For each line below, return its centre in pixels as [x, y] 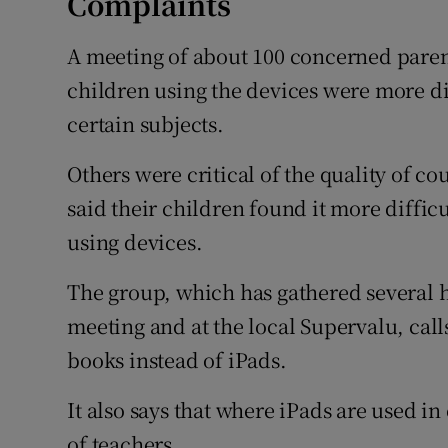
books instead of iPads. [177, 360]
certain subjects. [145, 124]
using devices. [135, 242]
